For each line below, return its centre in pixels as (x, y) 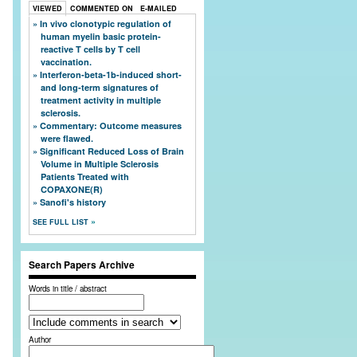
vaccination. (66, 61)
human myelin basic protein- (101, 36)
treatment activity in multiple (101, 100)
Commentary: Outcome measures (111, 125)
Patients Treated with (85, 176)
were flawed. (67, 138)
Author (40, 339)
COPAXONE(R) (72, 189)
